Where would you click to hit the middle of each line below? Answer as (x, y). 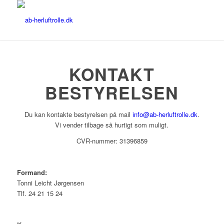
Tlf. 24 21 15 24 (39, 193)
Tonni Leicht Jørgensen (50, 183)
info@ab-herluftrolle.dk (165, 114)
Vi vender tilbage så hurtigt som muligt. (112, 125)
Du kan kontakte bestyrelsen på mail (78, 114)
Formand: (32, 172)
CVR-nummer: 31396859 (112, 141)
